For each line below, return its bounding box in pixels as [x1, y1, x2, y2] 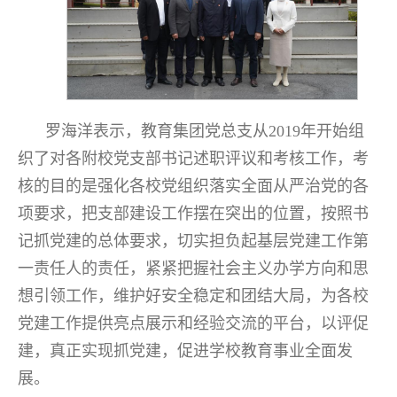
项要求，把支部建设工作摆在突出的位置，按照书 [18, 204, 369, 222]
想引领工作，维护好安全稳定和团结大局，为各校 [18, 286, 369, 305]
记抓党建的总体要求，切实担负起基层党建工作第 [18, 231, 369, 250]
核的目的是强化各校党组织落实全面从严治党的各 [18, 176, 369, 195]
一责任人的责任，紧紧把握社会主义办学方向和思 [18, 259, 369, 277]
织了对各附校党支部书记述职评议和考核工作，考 [18, 149, 369, 167]
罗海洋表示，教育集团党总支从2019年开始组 [45, 121, 365, 140]
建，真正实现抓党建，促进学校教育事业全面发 [18, 341, 353, 360]
